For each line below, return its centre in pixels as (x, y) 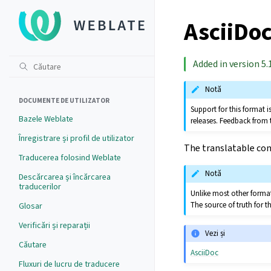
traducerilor (40, 187)
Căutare (33, 245)
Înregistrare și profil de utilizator (77, 138)
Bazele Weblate (46, 119)
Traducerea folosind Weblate (70, 158)
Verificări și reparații (54, 225)
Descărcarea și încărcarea (65, 177)
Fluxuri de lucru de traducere (69, 264)
